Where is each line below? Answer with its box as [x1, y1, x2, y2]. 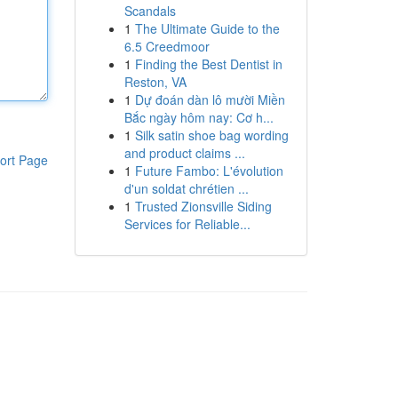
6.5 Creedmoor [123, 37, 210, 55]
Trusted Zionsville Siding [134, 197, 272, 215]
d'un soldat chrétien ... [123, 179, 249, 197]
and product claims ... [123, 144, 245, 162]
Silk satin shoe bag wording [134, 126, 289, 144]
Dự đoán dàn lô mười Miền [134, 91, 285, 108]
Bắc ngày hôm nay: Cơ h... [123, 108, 274, 126]
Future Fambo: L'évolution [134, 162, 283, 179]
